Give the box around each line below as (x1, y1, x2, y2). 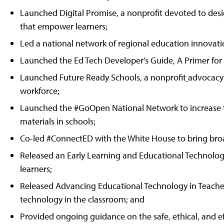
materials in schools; (20, 115, 95, 127)
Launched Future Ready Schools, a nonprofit (20, 71, 186, 83)
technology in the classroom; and (20, 193, 144, 205)
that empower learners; (20, 20, 107, 32)
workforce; (20, 84, 59, 96)
